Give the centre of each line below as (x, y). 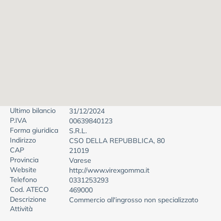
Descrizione (28, 199)
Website (23, 170)
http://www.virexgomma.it (109, 170)
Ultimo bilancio (33, 110)
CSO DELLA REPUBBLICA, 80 (117, 141)
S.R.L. (78, 131)
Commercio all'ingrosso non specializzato (134, 200)
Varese (80, 160)
